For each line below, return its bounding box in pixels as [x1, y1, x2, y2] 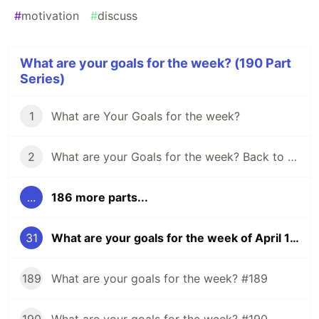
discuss [98, 9, 137, 23]
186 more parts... [51, 190, 148, 205]
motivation [21, 9, 79, 23]
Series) [20, 71, 65, 87]
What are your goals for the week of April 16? [290, 231, 299, 246]
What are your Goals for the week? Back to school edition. [288, 150, 297, 164]
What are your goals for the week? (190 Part [20, 56, 291, 71]
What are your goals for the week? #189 [51, 271, 268, 286]
